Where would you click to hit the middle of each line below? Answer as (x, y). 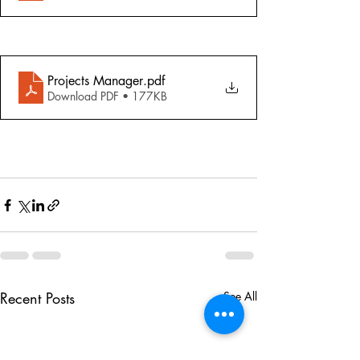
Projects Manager (95, 80)
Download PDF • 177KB (107, 96)
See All (240, 297)
